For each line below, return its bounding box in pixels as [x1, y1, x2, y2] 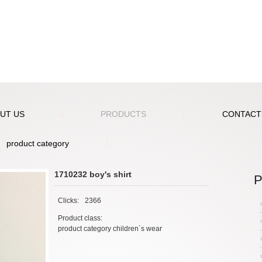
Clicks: [58, 196, 79, 205]
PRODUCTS [101, 109, 146, 119]
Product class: [58, 214, 102, 222]
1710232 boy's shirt [54, 170, 132, 179]
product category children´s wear [58, 225, 162, 233]
